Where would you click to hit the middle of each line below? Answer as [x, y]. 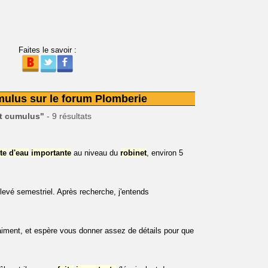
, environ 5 [165, 153]
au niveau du [96, 153]
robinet [133, 153]
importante [51, 153]
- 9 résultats [68, 116]
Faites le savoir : [47, 50]
